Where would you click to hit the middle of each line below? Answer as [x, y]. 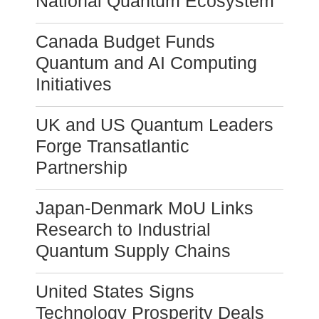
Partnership [82, 168]
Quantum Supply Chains [133, 251]
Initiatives [74, 84]
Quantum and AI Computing [146, 63]
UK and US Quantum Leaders [155, 125]
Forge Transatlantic [113, 146]
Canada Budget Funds [125, 42]
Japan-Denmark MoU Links [145, 208]
